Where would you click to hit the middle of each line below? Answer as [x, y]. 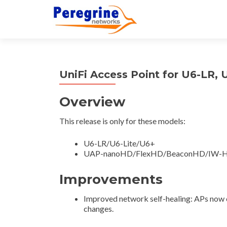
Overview [92, 102]
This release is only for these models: [122, 121]
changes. [99, 209]
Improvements [111, 179]
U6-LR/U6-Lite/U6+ [119, 143]
